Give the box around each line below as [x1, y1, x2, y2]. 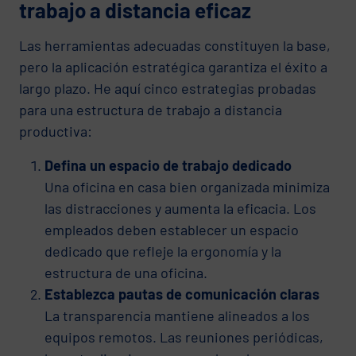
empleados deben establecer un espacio [44, 220, 299, 238]
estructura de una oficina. [44, 263, 207, 281]
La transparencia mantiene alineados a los [44, 306, 310, 324]
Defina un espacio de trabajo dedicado [44, 156, 292, 174]
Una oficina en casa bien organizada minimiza [44, 177, 330, 195]
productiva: [19, 122, 92, 140]
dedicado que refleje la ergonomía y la [44, 242, 281, 260]
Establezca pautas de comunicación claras [44, 284, 319, 303]
